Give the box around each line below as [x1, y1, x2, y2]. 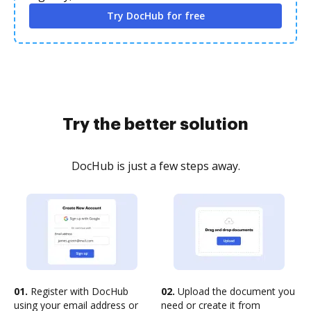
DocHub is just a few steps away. [71, 158, 240, 174]
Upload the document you [175, 285, 295, 298]
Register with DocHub [28, 285, 128, 298]
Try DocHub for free [106, 9, 205, 22]
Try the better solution [62, 116, 249, 133]
